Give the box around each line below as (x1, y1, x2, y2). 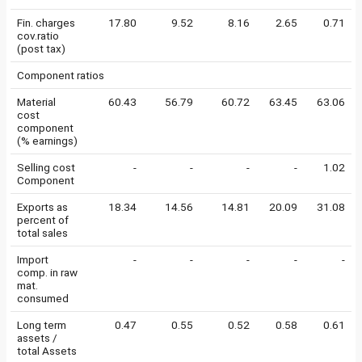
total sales (17, 226, 68, 239)
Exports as (17, 200, 68, 213)
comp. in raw (17, 266, 78, 279)
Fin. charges (17, 16, 75, 29)
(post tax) (17, 42, 65, 55)
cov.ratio (17, 29, 59, 42)
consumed (17, 292, 69, 305)
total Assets (17, 344, 77, 357)
